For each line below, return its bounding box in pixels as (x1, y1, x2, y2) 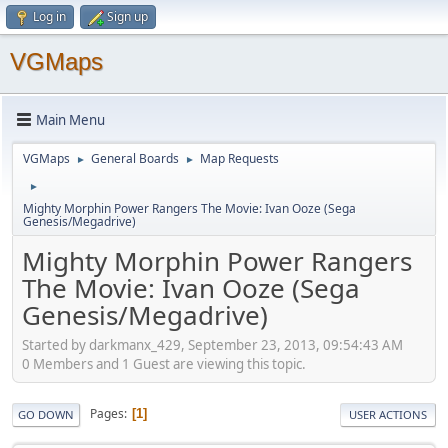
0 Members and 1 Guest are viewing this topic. (22, 354, 306, 373)
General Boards (91, 150, 179, 167)
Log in (33, 8, 66, 25)
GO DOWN (18, 406, 74, 422)
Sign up (107, 8, 148, 25)
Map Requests (200, 150, 279, 167)
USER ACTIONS (349, 406, 427, 422)
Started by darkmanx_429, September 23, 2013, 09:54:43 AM (22, 335, 403, 354)
